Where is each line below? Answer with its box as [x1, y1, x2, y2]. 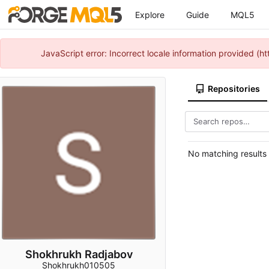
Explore [135, 9, 165, 20]
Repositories [207, 83, 260, 94]
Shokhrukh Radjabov [25, 247, 133, 261]
